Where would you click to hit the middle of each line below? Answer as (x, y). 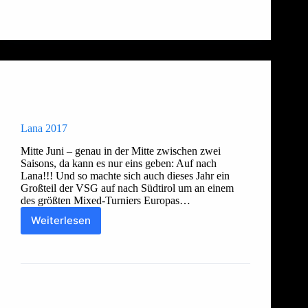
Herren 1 (209, 87)
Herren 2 (67, 99)
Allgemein (71, 87)
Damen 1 (119, 87)
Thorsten (67, 240)
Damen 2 (164, 87)
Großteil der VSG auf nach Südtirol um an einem (127, 188)
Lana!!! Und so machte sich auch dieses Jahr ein (125, 175)
